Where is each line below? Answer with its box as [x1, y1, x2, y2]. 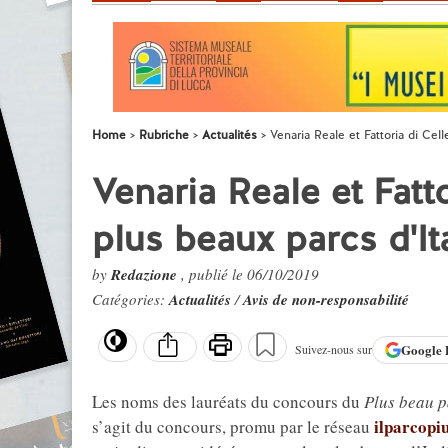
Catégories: [92, 289, 169, 309]
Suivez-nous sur [295, 341, 372, 358]
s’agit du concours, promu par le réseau [92, 414, 374, 438]
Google [401, 340, 445, 360]
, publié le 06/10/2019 [181, 264, 319, 284]
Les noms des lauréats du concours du [92, 389, 364, 413]
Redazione [111, 264, 181, 285]
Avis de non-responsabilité [243, 289, 409, 310]
